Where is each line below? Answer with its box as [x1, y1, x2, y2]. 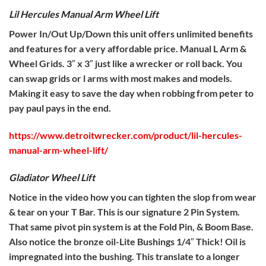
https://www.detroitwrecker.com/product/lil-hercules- [9, 129, 242, 141]
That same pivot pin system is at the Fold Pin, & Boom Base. [9, 220, 254, 232]
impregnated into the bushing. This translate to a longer [9, 250, 240, 262]
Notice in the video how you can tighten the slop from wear [9, 191, 256, 202]
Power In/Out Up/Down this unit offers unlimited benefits [9, 28, 253, 40]
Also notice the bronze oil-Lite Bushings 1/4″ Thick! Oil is [9, 235, 246, 247]
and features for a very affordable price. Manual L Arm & [9, 43, 246, 55]
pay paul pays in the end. [9, 102, 113, 114]
